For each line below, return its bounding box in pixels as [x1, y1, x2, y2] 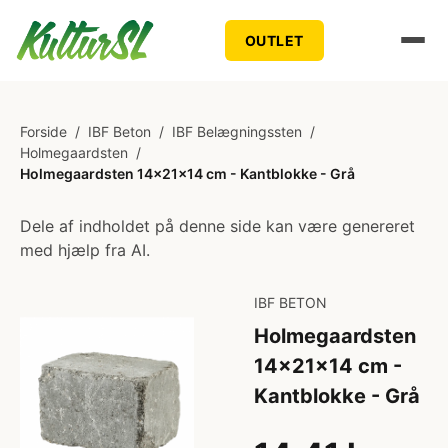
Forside [20, 123, 67, 140]
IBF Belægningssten [172, 123, 302, 140]
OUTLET [244, 31, 304, 49]
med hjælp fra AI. [20, 240, 150, 260]
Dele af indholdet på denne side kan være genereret [20, 216, 415, 236]
